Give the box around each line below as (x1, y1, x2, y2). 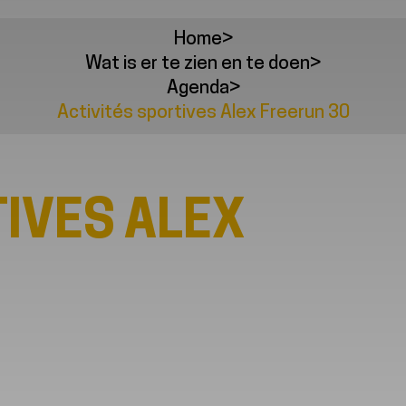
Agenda (166, 78, 229, 98)
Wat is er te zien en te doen (85, 53, 310, 73)
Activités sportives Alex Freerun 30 (56, 102, 350, 122)
